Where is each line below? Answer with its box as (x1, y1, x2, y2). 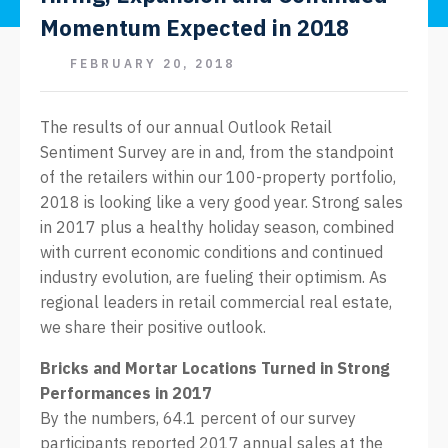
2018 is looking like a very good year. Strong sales (40, 192, 403, 212)
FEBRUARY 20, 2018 (70, 56, 235, 71)
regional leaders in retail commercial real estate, (40, 292, 392, 312)
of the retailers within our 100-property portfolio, (40, 167, 396, 187)
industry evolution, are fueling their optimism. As (40, 267, 387, 287)
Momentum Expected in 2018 (40, 13, 349, 42)
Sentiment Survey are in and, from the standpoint (40, 142, 394, 162)
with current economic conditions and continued (40, 242, 383, 262)
